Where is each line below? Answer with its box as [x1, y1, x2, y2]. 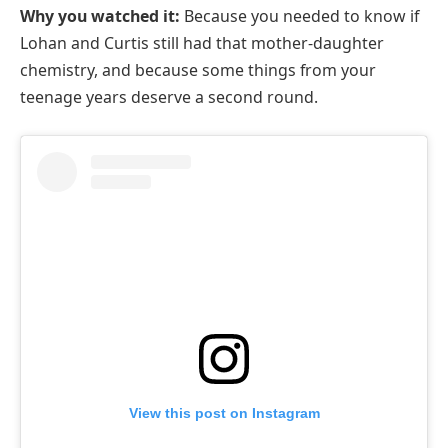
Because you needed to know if [180, 5, 419, 28]
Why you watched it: [20, 5, 180, 28]
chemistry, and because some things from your [20, 59, 376, 82]
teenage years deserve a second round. [20, 86, 318, 109]
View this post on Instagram [128, 404, 320, 421]
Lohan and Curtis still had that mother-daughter [20, 32, 384, 55]
